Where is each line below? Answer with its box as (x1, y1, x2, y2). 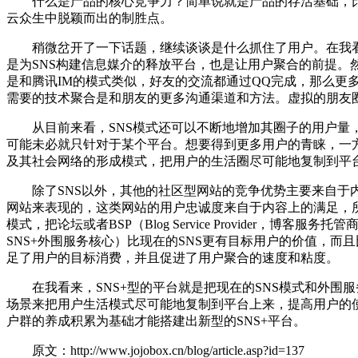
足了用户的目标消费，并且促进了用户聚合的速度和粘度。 (6, 251, 339, 265)
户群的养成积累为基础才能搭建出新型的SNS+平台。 (6, 314, 306, 328)
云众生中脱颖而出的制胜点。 (6, 11, 173, 26)
